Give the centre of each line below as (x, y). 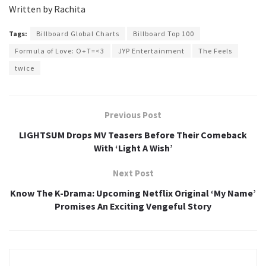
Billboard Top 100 (164, 34)
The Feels (215, 51)
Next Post (133, 173)
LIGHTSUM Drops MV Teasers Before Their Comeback (133, 135)
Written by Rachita (47, 9)
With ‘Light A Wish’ (133, 148)
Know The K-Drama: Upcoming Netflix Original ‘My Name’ (133, 193)
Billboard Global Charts (78, 34)
